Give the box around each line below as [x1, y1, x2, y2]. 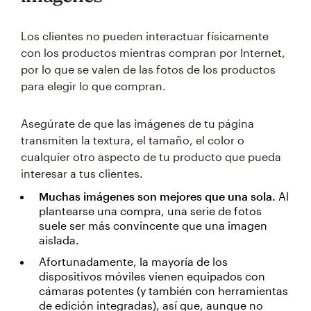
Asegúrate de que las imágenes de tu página [21, 117, 254, 131]
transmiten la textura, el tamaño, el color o [21, 133, 244, 147]
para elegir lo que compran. [21, 79, 166, 93]
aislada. [39, 233, 79, 247]
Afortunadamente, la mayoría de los [39, 255, 228, 269]
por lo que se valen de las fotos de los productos [21, 62, 276, 76]
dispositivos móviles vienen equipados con [39, 269, 265, 283]
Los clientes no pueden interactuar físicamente [21, 29, 269, 43]
